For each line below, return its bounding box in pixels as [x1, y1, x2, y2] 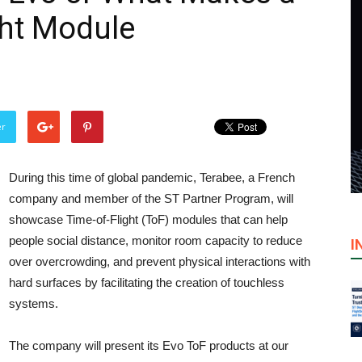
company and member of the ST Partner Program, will [9, 192, 293, 205]
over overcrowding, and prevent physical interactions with [9, 255, 310, 268]
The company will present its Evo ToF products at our [9, 339, 288, 352]
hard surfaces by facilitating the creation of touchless [9, 276, 284, 289]
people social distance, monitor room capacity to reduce [9, 234, 302, 247]
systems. [9, 297, 58, 310]
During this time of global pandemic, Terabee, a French [9, 170, 295, 184]
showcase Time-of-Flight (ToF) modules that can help [9, 213, 288, 226]
